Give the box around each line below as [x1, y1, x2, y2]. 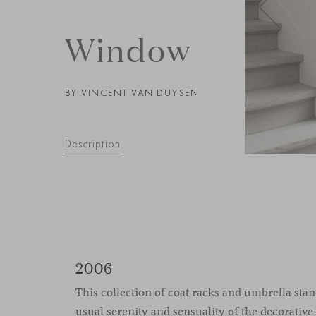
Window [64, 28, 192, 71]
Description [64, 138, 121, 150]
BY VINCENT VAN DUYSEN [64, 87, 200, 98]
